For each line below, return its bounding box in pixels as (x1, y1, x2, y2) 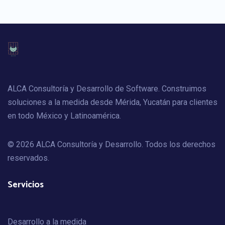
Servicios (8, 177, 44, 193)
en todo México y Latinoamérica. (8, 111, 121, 121)
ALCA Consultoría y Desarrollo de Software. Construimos (8, 84, 206, 94)
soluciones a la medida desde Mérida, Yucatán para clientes (8, 97, 217, 107)
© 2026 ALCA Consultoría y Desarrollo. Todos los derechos (8, 140, 215, 150)
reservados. (8, 153, 49, 163)
